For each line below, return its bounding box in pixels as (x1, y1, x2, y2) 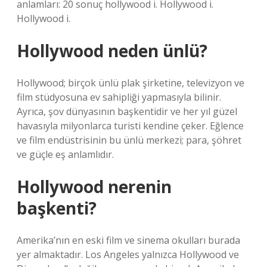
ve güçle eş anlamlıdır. (17, 148, 114, 161)
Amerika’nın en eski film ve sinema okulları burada (17, 234, 240, 247)
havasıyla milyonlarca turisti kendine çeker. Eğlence (17, 119, 244, 132)
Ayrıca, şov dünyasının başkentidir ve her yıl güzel (17, 105, 237, 118)
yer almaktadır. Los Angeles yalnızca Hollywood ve (17, 248, 239, 261)
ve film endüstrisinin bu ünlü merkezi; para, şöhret (17, 133, 241, 147)
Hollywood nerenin (17, 175, 172, 198)
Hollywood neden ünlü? (17, 39, 207, 62)
